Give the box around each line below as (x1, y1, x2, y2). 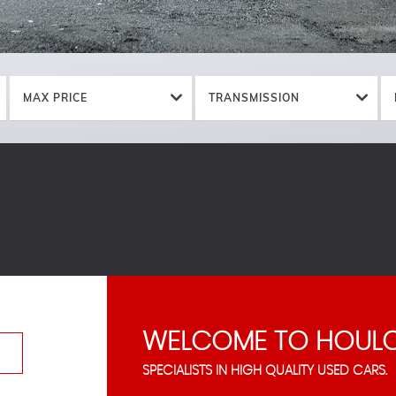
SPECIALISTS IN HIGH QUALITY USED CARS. (141, 364, 387, 377)
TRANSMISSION (208, 90, 300, 104)
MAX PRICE (23, 90, 88, 104)
